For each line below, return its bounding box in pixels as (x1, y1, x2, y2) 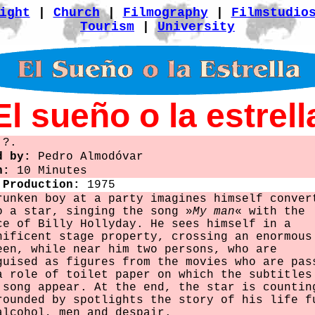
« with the (235, 205, 305, 218)
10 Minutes (10, 165, 87, 177)
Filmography (122, 6, 208, 20)
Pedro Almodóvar (31, 150, 143, 163)
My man (193, 205, 235, 218)
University (157, 20, 235, 34)
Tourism (80, 20, 134, 34)
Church (53, 6, 100, 20)
